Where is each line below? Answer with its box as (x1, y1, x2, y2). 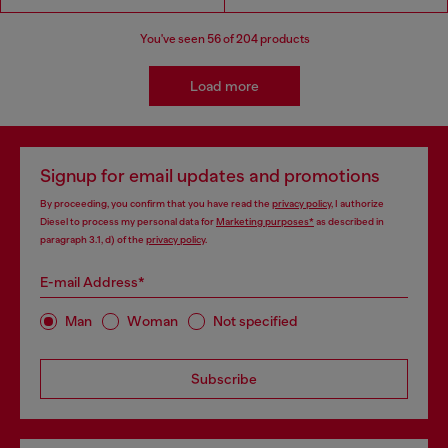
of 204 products (220, 31, 310, 46)
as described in (314, 215, 384, 227)
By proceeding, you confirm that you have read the (40, 197, 272, 209)
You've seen (139, 31, 207, 46)
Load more (190, 77, 259, 94)
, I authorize (331, 197, 384, 209)
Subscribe (191, 370, 257, 387)
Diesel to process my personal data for (40, 215, 216, 227)
